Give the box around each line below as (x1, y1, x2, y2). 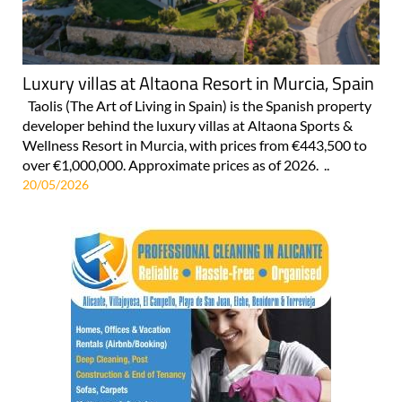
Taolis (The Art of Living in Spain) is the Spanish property (22, 96, 371, 114)
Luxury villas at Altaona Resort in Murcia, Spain (22, 68, 374, 97)
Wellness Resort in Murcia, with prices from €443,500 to (22, 135, 367, 153)
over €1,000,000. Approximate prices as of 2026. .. (22, 155, 329, 173)
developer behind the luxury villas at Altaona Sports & (22, 116, 353, 134)
